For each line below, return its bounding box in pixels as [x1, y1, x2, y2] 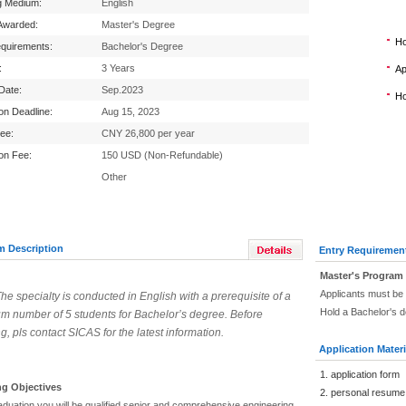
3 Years [101, 63, 135, 73]
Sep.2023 [101, 84, 143, 95]
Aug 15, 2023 [101, 106, 159, 117]
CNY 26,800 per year [101, 128, 195, 139]
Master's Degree [101, 19, 175, 30]
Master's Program [320, 270, 403, 281]
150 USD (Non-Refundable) [101, 150, 223, 160]
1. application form [320, 369, 400, 380]
